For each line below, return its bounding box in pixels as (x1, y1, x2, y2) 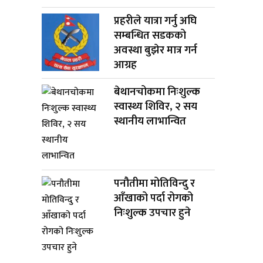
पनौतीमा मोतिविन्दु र (114, 174, 195, 193)
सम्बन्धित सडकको (114, 26, 187, 45)
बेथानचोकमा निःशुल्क (114, 82, 201, 101)
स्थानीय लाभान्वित (114, 112, 187, 130)
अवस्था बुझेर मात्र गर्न (114, 41, 198, 59)
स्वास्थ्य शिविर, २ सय (114, 97, 198, 116)
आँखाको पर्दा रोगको (114, 188, 194, 207)
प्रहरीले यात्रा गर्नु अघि (114, 11, 197, 30)
